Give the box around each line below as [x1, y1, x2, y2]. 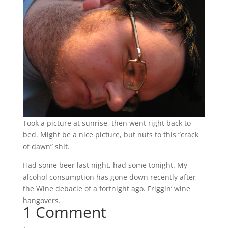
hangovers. [22, 195, 61, 205]
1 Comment [22, 201, 106, 222]
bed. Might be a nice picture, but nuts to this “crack [22, 129, 198, 139]
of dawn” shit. [22, 141, 70, 151]
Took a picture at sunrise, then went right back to [22, 118, 191, 128]
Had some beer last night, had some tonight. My [22, 160, 187, 170]
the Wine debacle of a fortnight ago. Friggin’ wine [22, 183, 190, 193]
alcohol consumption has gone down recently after [22, 172, 196, 182]
